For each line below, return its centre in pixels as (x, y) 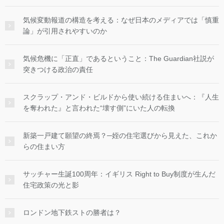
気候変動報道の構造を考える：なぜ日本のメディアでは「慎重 (121, 20)
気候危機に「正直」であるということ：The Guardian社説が (118, 59)
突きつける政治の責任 (58, 70)
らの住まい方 (44, 147)
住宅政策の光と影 (51, 185)
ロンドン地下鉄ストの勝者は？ (72, 213)
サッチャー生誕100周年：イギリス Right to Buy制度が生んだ (119, 174)
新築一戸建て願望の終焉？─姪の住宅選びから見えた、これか (120, 136)
